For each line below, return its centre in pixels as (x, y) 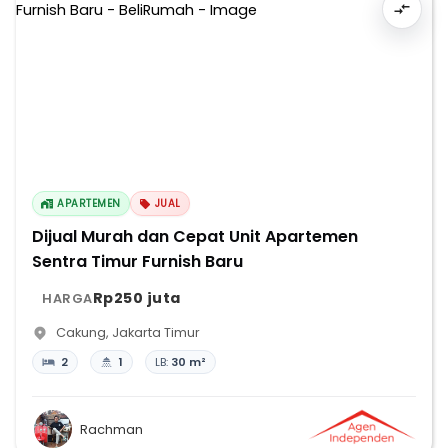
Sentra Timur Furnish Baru (137, 261)
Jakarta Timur (156, 332)
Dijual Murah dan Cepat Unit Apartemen (195, 236)
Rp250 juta (136, 298)
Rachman (111, 429)
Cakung (81, 332)
